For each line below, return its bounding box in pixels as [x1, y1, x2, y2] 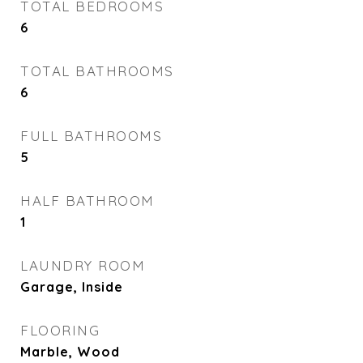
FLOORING [20, 322, 100, 339]
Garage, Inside [20, 279, 123, 295]
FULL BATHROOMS [20, 127, 162, 144]
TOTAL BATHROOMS [20, 62, 174, 79]
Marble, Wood [20, 344, 120, 360]
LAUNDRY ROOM [20, 257, 145, 274]
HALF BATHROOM [20, 192, 155, 209]
